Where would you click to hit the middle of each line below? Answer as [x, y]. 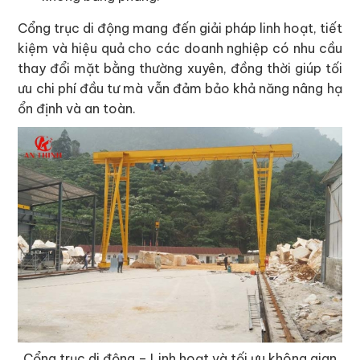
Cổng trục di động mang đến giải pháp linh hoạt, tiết [180, 29]
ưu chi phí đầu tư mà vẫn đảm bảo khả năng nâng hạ [180, 89]
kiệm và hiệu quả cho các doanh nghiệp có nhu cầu [180, 49]
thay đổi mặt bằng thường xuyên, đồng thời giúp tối [180, 69]
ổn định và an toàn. [77, 109]
